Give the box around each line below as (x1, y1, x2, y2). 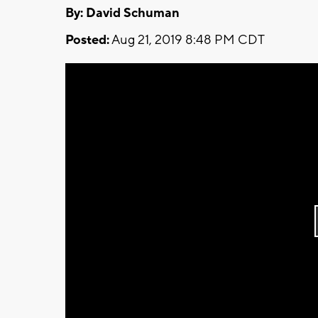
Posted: (65, 31, 109, 48)
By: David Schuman (65, 4, 180, 21)
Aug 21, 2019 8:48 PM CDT (109, 31, 265, 48)
